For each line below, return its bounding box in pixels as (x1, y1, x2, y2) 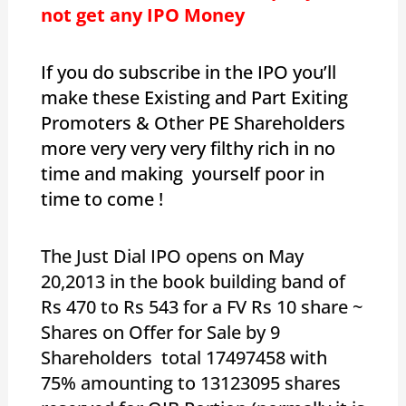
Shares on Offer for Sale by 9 (40, 319, 280, 344)
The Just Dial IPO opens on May (40, 243, 304, 268)
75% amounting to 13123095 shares (40, 370, 341, 395)
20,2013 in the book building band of (40, 268, 345, 294)
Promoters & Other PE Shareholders (40, 110, 345, 135)
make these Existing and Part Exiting (40, 84, 348, 110)
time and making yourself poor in (40, 160, 324, 186)
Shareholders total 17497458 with (40, 344, 327, 370)
